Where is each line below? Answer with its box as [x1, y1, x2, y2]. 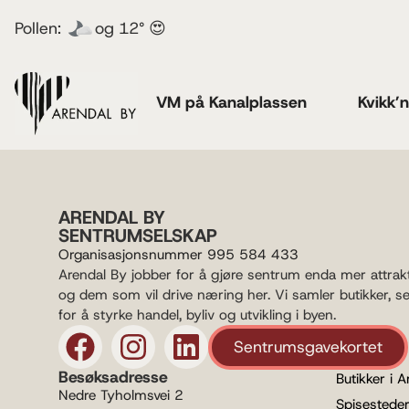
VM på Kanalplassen [155, 90, 307, 113]
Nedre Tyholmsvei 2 [58, 385, 184, 404]
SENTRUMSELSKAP [58, 223, 217, 247]
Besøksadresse [58, 365, 168, 388]
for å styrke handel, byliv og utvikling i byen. [58, 305, 336, 324]
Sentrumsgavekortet [234, 335, 383, 358]
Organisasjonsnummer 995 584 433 [58, 245, 299, 264]
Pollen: [15, 16, 61, 39]
